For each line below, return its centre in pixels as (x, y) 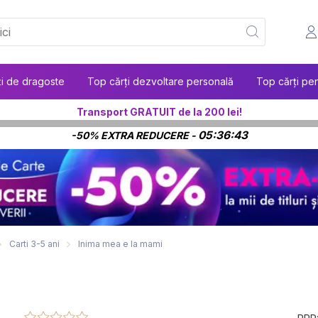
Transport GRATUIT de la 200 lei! (159, 112)
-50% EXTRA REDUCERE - (134, 135)
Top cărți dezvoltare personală (160, 81)
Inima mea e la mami (120, 244)
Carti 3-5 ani (34, 244)
